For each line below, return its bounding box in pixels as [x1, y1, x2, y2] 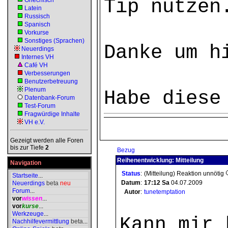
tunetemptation [144, 188, 185, 195]
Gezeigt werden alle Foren [10, 137, 83, 144]
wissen [22, 195, 42, 202]
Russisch [24, 13, 50, 20]
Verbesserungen [24, 70, 70, 77]
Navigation [10, 159, 41, 166]
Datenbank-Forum [24, 94, 75, 101]
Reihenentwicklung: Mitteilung [117, 157, 204, 164]
